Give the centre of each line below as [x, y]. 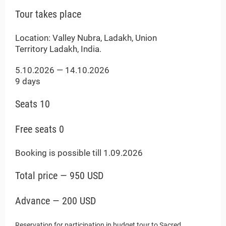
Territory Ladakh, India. [58, 49]
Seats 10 [33, 104]
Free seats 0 [40, 129]
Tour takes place [48, 14]
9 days [28, 81]
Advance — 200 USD [55, 201]
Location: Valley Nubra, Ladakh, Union [86, 38]
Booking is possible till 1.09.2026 [79, 153]
